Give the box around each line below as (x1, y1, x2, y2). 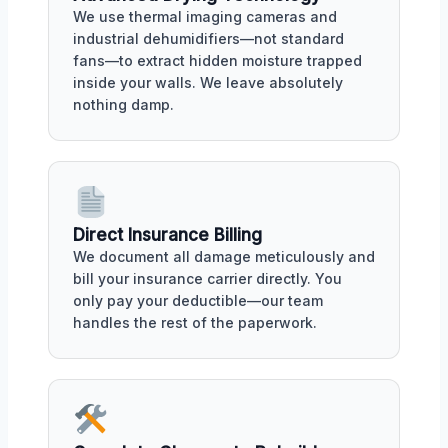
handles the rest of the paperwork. (73, 314, 317, 332)
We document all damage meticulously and (73, 248, 375, 266)
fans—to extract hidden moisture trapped (73, 52, 362, 70)
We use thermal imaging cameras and (73, 8, 337, 26)
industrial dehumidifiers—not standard (73, 30, 344, 48)
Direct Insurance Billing (73, 225, 262, 246)
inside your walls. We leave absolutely (73, 74, 343, 92)
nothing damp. (73, 96, 174, 114)
